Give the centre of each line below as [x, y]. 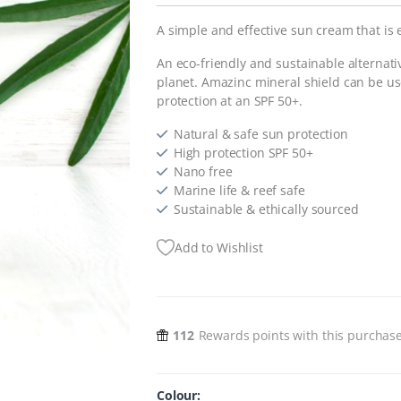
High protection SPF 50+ [243, 153]
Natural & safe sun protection [260, 134]
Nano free [203, 172]
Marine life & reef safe [239, 191]
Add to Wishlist [219, 248]
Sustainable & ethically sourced [266, 209]
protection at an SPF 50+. [230, 101]
